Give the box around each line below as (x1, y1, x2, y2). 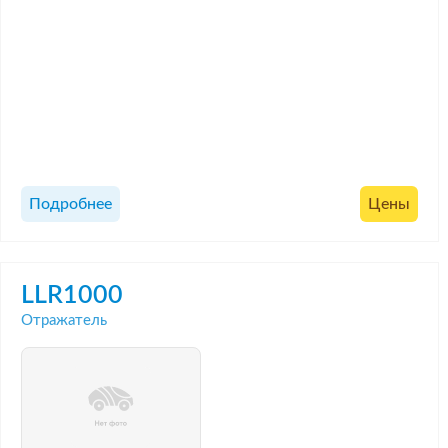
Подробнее (29, 196, 112, 213)
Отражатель (21, 312, 107, 328)
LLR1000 (21, 282, 123, 308)
